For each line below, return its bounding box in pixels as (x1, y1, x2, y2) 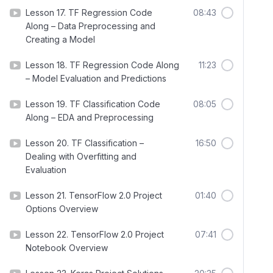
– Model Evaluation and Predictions (26, 73, 166, 83)
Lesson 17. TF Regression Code (26, 7, 152, 18)
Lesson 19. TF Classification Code (26, 99, 160, 109)
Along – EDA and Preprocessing (26, 112, 154, 122)
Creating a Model (26, 34, 95, 44)
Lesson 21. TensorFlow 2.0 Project (26, 190, 162, 200)
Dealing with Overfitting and (26, 151, 136, 161)
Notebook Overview (26, 243, 108, 253)
